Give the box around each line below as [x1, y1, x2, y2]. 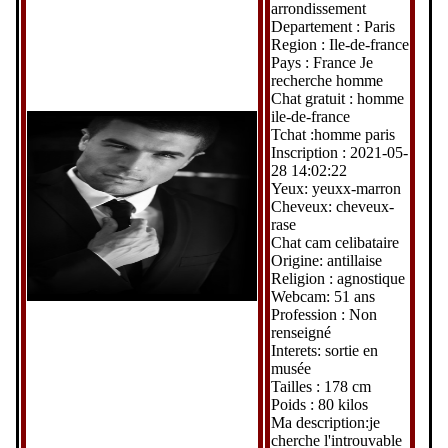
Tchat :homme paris [270, 125, 395, 143]
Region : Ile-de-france [270, 35, 409, 53]
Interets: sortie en [270, 341, 378, 359]
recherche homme [270, 71, 383, 89]
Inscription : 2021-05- [270, 143, 408, 161]
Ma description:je [270, 413, 380, 431]
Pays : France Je [270, 53, 373, 71]
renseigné [270, 323, 331, 341]
